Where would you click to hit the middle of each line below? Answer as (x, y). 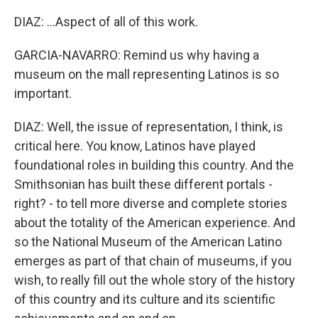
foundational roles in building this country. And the (154, 165)
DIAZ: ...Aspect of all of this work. (106, 22)
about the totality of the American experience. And (155, 223)
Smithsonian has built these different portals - (143, 184)
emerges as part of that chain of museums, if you (153, 261)
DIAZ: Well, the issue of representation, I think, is (149, 127)
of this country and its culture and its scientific (145, 299)
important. (43, 93)
